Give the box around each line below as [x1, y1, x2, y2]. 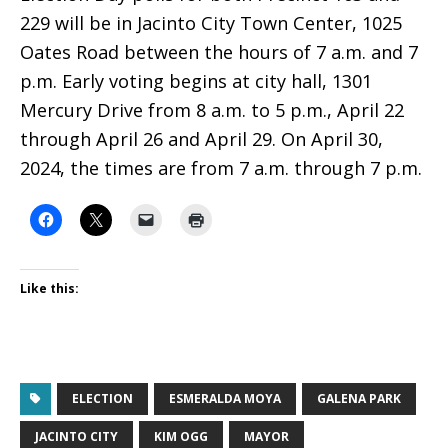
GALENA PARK [317, 389, 401, 407]
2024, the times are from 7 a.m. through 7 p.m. [20, 156, 422, 181]
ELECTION [72, 389, 133, 407]
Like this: [20, 279, 79, 297]
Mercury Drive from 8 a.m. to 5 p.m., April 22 [20, 98, 404, 123]
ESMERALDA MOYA [169, 389, 281, 407]
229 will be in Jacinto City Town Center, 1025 [20, 11, 402, 36]
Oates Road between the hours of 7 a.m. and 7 [20, 40, 418, 65]
